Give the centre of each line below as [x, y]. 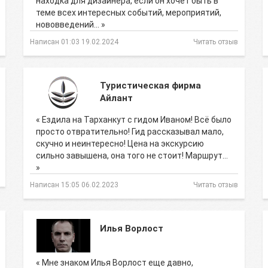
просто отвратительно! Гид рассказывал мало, [130, 132]
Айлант [116, 98]
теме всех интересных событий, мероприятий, [129, 13]
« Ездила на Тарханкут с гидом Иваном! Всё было [134, 120]
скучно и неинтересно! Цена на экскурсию [120, 144]
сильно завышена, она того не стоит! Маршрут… [132, 156]
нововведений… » [71, 25]
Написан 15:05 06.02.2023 [74, 185]
